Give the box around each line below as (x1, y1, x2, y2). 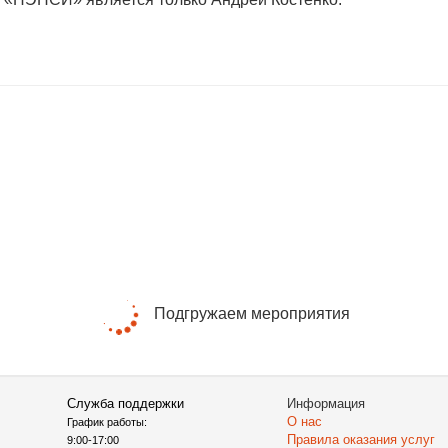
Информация (286, 395, 365, 411)
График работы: (66, 415, 147, 428)
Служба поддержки (66, 395, 184, 411)
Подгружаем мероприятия (153, 305, 350, 323)
